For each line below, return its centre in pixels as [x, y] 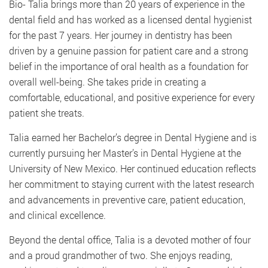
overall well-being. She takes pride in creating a [108, 81]
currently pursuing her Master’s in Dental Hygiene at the [125, 153]
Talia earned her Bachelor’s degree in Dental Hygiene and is [133, 137]
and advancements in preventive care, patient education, [127, 199]
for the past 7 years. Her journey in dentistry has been [121, 35]
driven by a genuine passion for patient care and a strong [129, 50]
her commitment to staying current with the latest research [132, 184]
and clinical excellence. [57, 215]
